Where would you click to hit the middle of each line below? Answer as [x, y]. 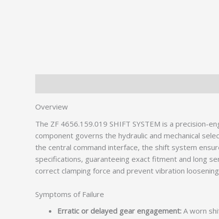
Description [55, 84]
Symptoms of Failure [70, 194]
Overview [52, 107]
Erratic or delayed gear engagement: [119, 211]
